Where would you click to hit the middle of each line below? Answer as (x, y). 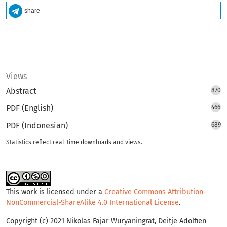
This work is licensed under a (55, 192)
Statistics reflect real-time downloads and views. (74, 143)
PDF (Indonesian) (37, 126)
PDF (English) (30, 108)
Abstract (21, 91)
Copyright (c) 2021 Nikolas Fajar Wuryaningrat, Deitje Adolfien (106, 221)
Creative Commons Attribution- (155, 192)
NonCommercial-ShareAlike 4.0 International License (92, 203)
